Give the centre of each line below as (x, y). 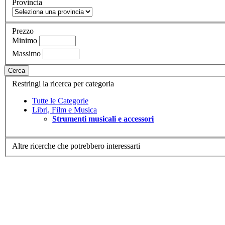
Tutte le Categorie (60, 101)
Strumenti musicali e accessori (103, 119)
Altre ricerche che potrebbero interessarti (76, 146)
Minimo (25, 40)
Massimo (26, 53)
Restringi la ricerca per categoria (63, 84)
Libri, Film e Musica (65, 110)
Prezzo (23, 31)
